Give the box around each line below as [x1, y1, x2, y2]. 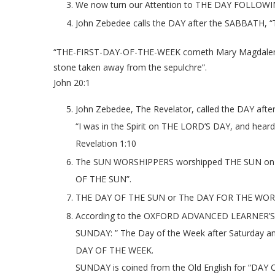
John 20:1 [53, 76, 90, 88]
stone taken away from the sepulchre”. [53, 61, 207, 73]
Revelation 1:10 [76, 137, 136, 149]
